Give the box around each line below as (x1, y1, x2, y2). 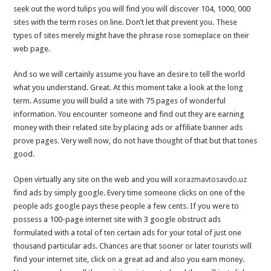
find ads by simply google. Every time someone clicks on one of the (13, 188, 246, 198)
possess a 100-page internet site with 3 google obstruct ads (13, 215, 221, 224)
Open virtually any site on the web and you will (13, 175, 175, 184)
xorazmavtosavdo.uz (174, 175, 247, 184)
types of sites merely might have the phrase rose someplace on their (13, 31, 250, 41)
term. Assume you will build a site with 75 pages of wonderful (13, 96, 226, 106)
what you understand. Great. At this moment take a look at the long (13, 83, 244, 93)
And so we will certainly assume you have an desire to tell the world (13, 70, 246, 79)
